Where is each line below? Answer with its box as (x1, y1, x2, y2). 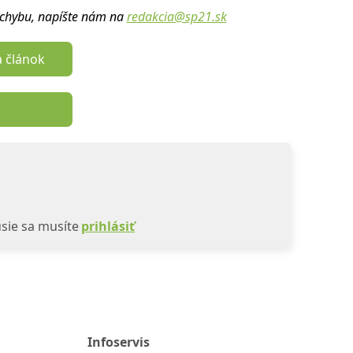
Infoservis (87, 333, 150, 351)
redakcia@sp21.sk (126, 8, 227, 25)
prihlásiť (81, 217, 135, 235)
